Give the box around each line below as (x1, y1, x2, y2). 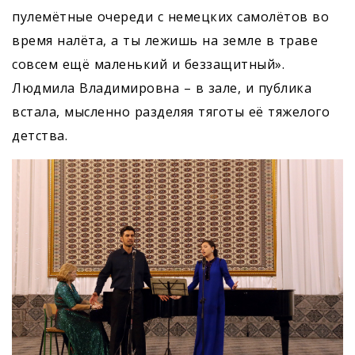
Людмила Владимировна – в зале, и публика (12, 78, 311, 97)
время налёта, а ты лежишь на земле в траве (12, 31, 318, 49)
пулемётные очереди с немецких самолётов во (12, 7, 329, 25)
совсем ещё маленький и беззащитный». (12, 55, 284, 73)
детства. (12, 126, 72, 144)
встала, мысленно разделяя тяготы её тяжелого (12, 102, 330, 120)
